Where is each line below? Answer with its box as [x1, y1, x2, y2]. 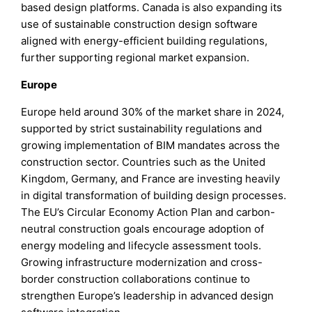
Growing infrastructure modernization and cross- [21, 255, 263, 269]
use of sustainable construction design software [21, 17, 258, 31]
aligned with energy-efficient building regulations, [21, 33, 268, 47]
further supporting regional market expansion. [21, 50, 250, 64]
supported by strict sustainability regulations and [21, 121, 263, 135]
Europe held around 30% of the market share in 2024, [21, 104, 285, 118]
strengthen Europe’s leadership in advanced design [21, 288, 274, 302]
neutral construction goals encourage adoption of [21, 221, 265, 235]
